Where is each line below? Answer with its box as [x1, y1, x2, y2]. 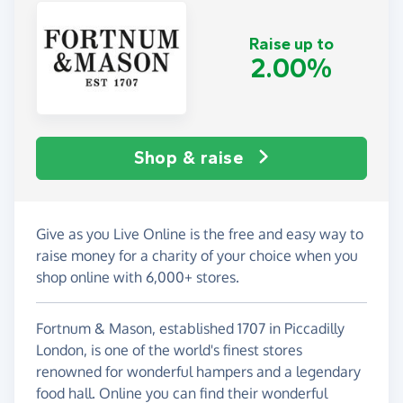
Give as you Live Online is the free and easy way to [36, 224, 363, 243]
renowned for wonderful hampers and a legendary [36, 362, 361, 381]
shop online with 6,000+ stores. [36, 267, 239, 286]
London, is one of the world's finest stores [36, 340, 302, 359]
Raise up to [249, 34, 334, 55]
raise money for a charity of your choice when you [36, 246, 358, 264]
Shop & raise [134, 147, 244, 168]
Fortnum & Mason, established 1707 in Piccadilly [36, 318, 345, 337]
